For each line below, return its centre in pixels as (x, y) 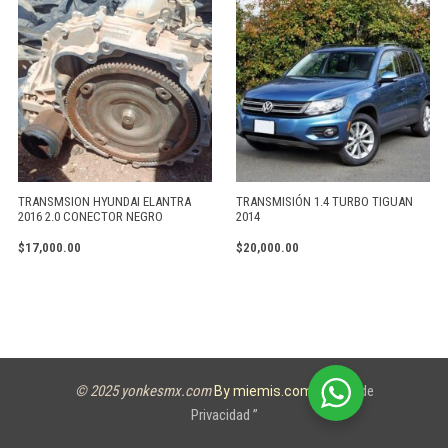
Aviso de (347, 390)
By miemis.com (264, 390)
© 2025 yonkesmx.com (142, 390)
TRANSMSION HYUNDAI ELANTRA (104, 202)
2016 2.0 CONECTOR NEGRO (90, 217)
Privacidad (221, 414)
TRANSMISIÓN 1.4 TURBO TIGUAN (324, 202)
